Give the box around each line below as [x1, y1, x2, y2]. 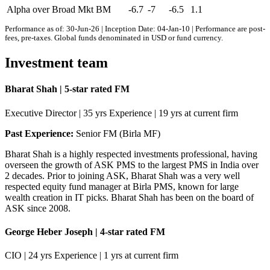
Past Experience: [5, 128, 74, 139]
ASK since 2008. [5, 202, 71, 213]
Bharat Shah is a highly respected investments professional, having [5, 148, 257, 159]
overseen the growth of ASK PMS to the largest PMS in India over [5, 159, 259, 170]
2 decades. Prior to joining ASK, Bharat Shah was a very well [5, 170, 240, 181]
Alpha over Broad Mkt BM [7, 4, 111, 15]
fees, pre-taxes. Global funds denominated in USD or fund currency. [5, 34, 223, 43]
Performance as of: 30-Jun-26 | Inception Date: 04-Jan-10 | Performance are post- [5, 25, 265, 34]
